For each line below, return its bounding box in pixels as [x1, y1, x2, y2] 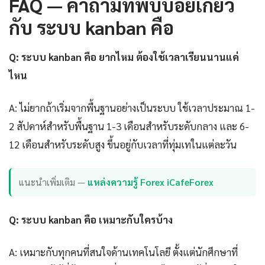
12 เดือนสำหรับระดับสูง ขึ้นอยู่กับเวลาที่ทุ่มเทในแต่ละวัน [9, 137, 237, 151]
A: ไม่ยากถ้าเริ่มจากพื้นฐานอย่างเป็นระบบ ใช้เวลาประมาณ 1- [9, 101, 255, 114]
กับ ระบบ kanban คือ [9, 14, 174, 39]
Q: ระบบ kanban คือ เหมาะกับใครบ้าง [9, 212, 173, 226]
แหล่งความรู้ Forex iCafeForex [88, 176, 214, 189]
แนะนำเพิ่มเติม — [19, 176, 88, 189]
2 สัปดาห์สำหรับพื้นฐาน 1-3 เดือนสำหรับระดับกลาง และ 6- [9, 119, 249, 132]
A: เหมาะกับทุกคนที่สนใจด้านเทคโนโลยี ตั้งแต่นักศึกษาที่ [9, 245, 238, 258]
